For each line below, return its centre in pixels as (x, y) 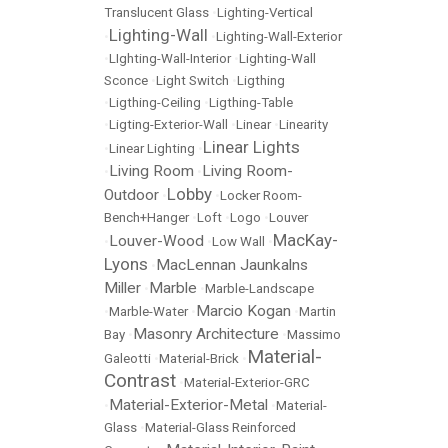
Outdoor (131, 195)
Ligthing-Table (251, 102)
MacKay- (305, 240)
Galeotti (127, 358)
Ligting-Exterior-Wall (168, 124)
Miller (122, 288)
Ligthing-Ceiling (155, 102)
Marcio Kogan (243, 311)
